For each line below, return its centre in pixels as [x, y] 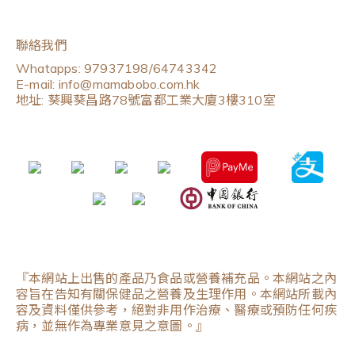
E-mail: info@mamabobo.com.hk [108, 84]
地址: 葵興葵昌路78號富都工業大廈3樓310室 [146, 99]
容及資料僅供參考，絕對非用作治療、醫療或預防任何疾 [177, 309]
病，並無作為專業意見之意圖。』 [112, 325]
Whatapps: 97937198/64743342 [117, 68]
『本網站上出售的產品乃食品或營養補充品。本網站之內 [176, 278]
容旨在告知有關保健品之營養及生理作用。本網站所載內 [177, 294]
